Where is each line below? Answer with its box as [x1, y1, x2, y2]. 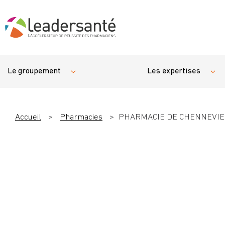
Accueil [15, 113, 41, 122]
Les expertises [147, 67, 200, 75]
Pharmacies [60, 113, 102, 122]
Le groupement [8, 67, 61, 75]
